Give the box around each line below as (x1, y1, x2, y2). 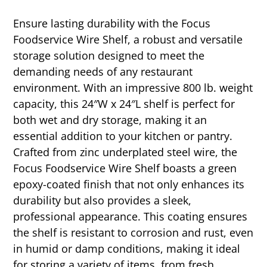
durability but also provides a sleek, (13, 193, 192, 207)
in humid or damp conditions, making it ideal (13, 241, 241, 256)
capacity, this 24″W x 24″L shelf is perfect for (13, 96, 235, 111)
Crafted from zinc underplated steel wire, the (13, 144, 238, 159)
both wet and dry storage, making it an (13, 112, 207, 127)
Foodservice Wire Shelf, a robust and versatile (13, 32, 243, 46)
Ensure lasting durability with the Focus (13, 15, 211, 30)
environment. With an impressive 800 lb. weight (13, 80, 253, 95)
